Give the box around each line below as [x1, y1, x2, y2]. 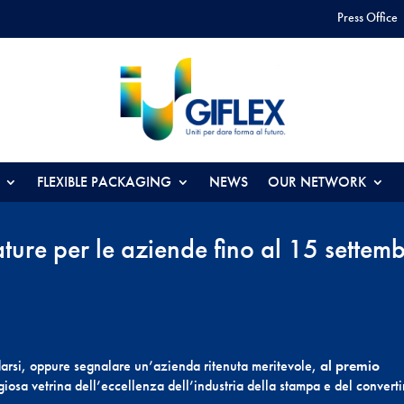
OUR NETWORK [268, 172, 366, 191]
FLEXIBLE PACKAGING [37, 172, 171, 191]
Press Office [336, 9, 398, 25]
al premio [317, 356, 381, 376]
